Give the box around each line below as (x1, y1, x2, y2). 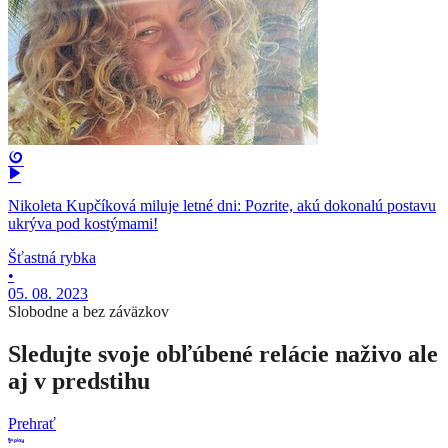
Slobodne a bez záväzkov (8, 303, 169, 321)
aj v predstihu (8, 368, 150, 395)
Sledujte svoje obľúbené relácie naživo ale (8, 341, 438, 368)
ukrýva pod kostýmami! (8, 215, 158, 233)
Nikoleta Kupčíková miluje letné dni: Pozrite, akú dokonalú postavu (8, 197, 436, 215)
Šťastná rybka (8, 249, 96, 267)
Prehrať (8, 415, 56, 433)
